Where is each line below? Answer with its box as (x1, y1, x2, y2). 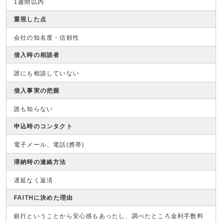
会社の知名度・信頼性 (14, 34, 79, 41)
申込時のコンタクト (14, 123, 73, 130)
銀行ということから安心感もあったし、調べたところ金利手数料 (14, 213, 204, 220)
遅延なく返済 (14, 177, 54, 184)
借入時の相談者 (14, 52, 60, 58)
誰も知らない (14, 106, 54, 112)
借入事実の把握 (14, 87, 60, 94)
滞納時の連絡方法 (14, 159, 66, 166)
